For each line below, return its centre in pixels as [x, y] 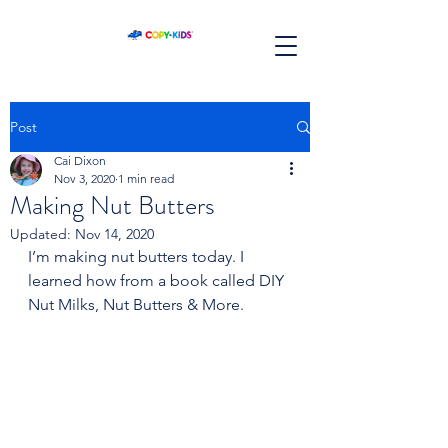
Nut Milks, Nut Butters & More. [136, 304]
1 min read [146, 178]
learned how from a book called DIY [158, 280]
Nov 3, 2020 [84, 178]
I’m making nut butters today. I [138, 256]
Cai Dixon [80, 160]
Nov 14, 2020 [114, 234]
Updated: [42, 234]
